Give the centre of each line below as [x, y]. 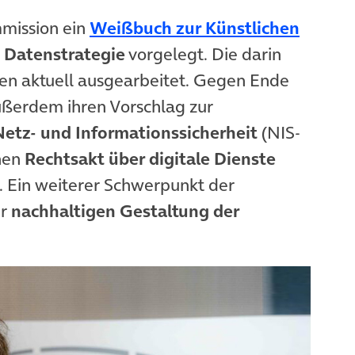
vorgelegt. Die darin [203, 54]
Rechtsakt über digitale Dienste [150, 159]
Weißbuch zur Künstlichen [195, 28]
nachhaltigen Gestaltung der [125, 211]
